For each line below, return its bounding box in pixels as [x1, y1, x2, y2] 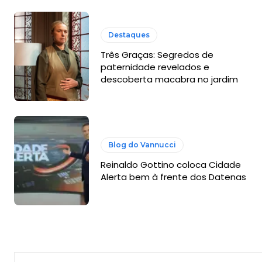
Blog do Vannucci [108, 140, 176, 150]
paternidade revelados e [100, 60, 209, 73]
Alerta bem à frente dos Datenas [100, 171, 246, 184]
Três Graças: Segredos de [100, 48, 213, 61]
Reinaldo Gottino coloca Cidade [100, 158, 241, 171]
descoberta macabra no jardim [100, 73, 238, 85]
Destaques [108, 30, 150, 39]
